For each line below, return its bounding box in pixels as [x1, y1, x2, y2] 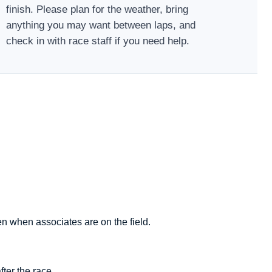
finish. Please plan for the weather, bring [5, 3, 188, 15]
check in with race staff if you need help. [5, 35, 189, 47]
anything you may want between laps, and [5, 19, 195, 31]
